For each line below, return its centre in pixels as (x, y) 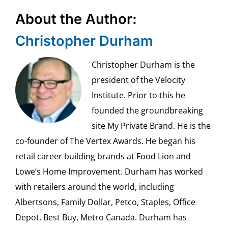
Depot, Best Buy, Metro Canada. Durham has (101, 217)
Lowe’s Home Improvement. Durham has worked (109, 171)
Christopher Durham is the (143, 64)
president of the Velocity (138, 80)
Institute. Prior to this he (138, 95)
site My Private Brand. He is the (151, 125)
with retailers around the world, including (94, 187)
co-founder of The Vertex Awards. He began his (105, 141)
